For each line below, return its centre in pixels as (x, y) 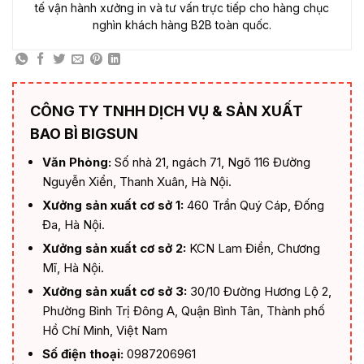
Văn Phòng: (76, 162)
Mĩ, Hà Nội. (73, 267)
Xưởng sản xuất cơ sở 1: (113, 205)
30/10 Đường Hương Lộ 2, (259, 291)
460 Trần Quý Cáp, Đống (253, 205)
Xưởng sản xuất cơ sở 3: (114, 291)
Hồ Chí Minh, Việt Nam (104, 330)
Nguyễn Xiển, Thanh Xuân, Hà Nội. (136, 181)
